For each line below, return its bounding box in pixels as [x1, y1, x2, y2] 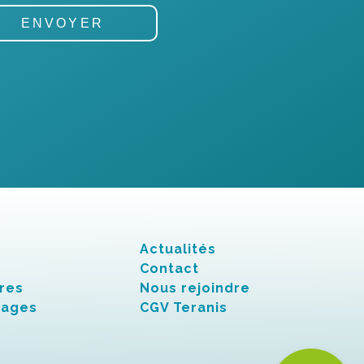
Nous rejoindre [139, 280, 250, 296]
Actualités [139, 241, 216, 257]
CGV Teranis [139, 300, 227, 315]
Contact [139, 261, 199, 276]
